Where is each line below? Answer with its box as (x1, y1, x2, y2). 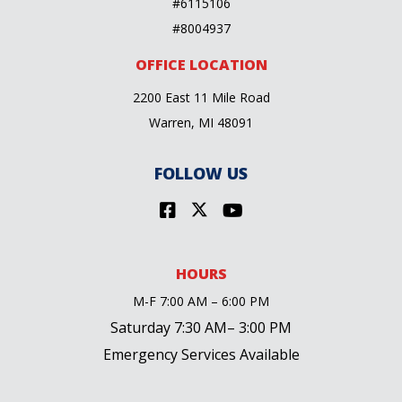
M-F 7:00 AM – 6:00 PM (133, 293, 269, 310)
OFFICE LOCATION (135, 55, 267, 75)
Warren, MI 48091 (149, 114, 253, 132)
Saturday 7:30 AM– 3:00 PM (110, 318, 292, 338)
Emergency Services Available (102, 345, 300, 365)
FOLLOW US (154, 162, 248, 185)
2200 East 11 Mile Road (132, 89, 270, 107)
